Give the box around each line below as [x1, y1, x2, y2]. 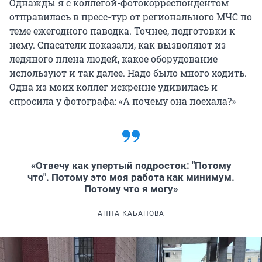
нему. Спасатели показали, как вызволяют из [9, 38, 226, 51]
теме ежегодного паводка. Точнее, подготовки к [9, 24, 235, 37]
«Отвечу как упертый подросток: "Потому [30, 159, 232, 171]
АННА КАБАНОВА [98, 209, 164, 218]
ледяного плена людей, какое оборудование [9, 52, 218, 65]
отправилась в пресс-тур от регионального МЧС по [9, 10, 252, 23]
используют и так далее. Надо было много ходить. [9, 66, 247, 79]
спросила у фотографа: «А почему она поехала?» [9, 94, 236, 107]
